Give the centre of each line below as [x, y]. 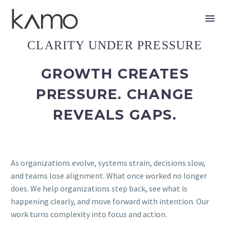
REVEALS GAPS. [115, 115]
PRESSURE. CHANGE [115, 94]
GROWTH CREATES [115, 74]
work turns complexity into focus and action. [89, 214]
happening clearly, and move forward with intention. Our [110, 202]
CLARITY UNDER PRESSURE [115, 45]
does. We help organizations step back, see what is [99, 189]
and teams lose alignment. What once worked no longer [109, 176]
